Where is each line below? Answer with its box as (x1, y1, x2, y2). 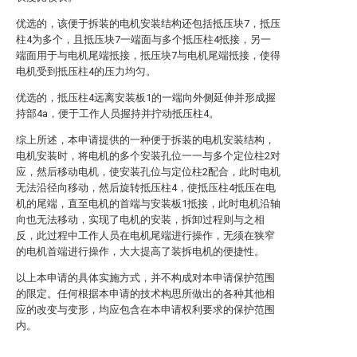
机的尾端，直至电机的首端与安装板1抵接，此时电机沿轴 (16, 198, 280, 210)
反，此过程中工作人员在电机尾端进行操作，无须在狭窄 (16, 229, 275, 241)
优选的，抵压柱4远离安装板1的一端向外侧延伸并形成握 (16, 92, 276, 104)
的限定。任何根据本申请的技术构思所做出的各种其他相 (16, 288, 275, 300)
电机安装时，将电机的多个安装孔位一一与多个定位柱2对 (16, 150, 280, 162)
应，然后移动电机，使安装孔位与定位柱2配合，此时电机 (16, 166, 280, 178)
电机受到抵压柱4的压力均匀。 (16, 65, 156, 77)
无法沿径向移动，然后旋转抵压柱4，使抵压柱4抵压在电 (16, 182, 276, 194)
